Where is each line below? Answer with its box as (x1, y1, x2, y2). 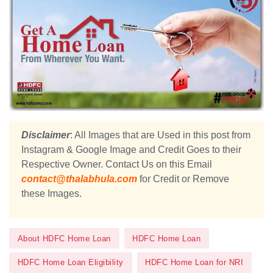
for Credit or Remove (137, 174, 229, 185)
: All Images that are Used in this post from (70, 130, 250, 141)
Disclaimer (21, 130, 70, 141)
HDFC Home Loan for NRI (145, 258, 244, 268)
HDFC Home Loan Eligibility (17, 258, 124, 268)
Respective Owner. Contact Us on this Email (21, 159, 212, 170)
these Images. (21, 188, 82, 199)
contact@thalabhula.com (21, 174, 137, 185)
